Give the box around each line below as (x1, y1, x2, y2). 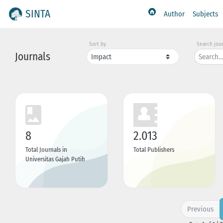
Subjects (193, 9, 219, 19)
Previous (187, 204, 214, 214)
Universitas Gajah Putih (25, 155, 85, 163)
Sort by (89, 41, 107, 48)
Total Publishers (133, 145, 174, 153)
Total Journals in (25, 145, 67, 153)
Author (164, 9, 185, 19)
